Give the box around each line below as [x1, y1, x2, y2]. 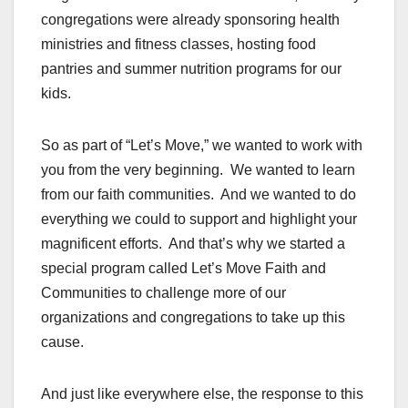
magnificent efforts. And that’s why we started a [41, 236, 345, 252]
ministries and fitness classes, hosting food [41, 36, 316, 53]
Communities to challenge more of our [41, 285, 286, 301]
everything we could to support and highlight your [41, 211, 357, 228]
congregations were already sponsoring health [41, 12, 340, 28]
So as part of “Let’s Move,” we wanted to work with [41, 138, 362, 154]
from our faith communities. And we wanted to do [41, 187, 356, 203]
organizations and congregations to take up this [41, 310, 345, 326]
